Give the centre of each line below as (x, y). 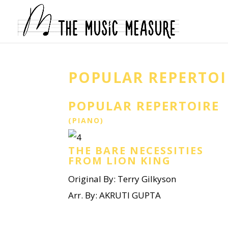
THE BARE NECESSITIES (136, 150)
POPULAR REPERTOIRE (144, 106)
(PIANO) (86, 120)
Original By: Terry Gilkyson (122, 179)
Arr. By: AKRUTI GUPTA (115, 195)
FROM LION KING (120, 161)
